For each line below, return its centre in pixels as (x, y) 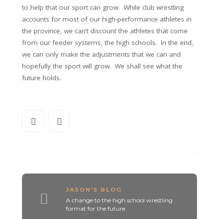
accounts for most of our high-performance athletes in (107, 19)
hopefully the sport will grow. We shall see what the (102, 66)
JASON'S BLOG (94, 189)
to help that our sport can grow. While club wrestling (103, 7)
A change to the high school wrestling (119, 200)
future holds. (42, 78)
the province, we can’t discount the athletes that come (105, 31)
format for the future (95, 208)
